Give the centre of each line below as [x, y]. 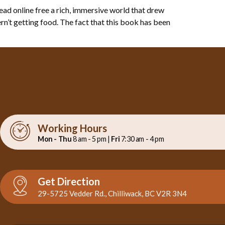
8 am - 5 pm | [91, 139]
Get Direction [69, 182]
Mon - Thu [54, 139]
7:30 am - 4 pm [142, 139]
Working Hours [72, 128]
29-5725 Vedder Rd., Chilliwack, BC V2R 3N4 [112, 194]
